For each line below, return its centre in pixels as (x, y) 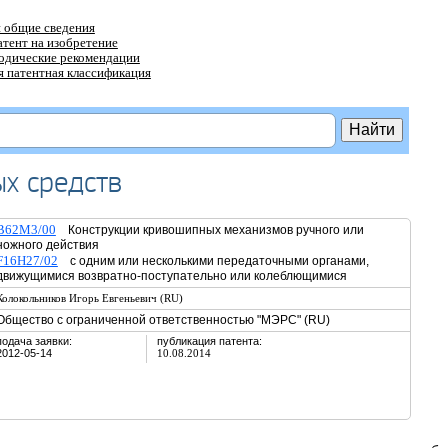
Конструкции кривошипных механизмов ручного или (209, 230)
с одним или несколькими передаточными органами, (213, 261)
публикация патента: (209, 341)
